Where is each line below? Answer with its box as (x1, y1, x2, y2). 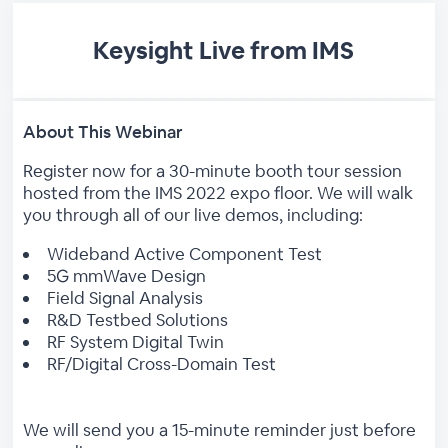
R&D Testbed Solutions (47, 308, 229, 331)
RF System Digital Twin (47, 330, 225, 353)
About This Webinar (23, 120, 184, 143)
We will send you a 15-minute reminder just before (23, 418, 417, 441)
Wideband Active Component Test (47, 242, 323, 265)
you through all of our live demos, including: (23, 203, 364, 226)
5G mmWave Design (47, 264, 207, 287)
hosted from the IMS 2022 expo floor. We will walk (23, 181, 414, 204)
